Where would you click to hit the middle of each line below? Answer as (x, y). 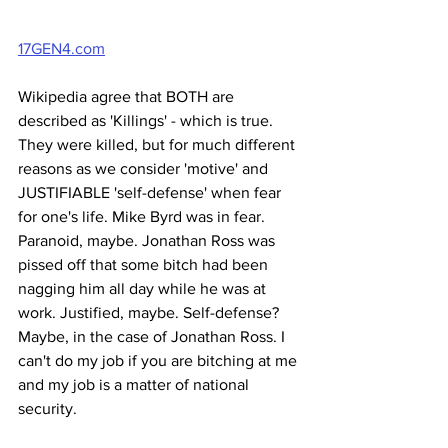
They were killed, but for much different (158, 145)
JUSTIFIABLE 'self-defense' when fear (151, 193)
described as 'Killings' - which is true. (147, 121)
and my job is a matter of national (135, 385)
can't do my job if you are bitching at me (159, 361)
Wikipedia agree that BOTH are (128, 97)
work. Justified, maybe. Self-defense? (150, 313)
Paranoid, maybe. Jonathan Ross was (148, 241)
